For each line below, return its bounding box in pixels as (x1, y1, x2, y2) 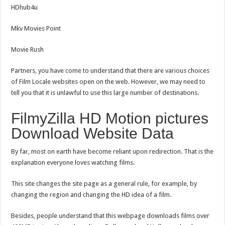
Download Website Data (11, 125, 174, 142)
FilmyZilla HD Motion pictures (11, 109, 209, 127)
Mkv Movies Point (11, 24, 61, 32)
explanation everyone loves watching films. (11, 158, 135, 166)
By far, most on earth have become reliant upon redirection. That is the (11, 147, 214, 155)
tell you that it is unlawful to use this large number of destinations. (11, 88, 201, 96)
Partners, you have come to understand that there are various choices (11, 66, 210, 74)
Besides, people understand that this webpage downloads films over (11, 211, 210, 219)
